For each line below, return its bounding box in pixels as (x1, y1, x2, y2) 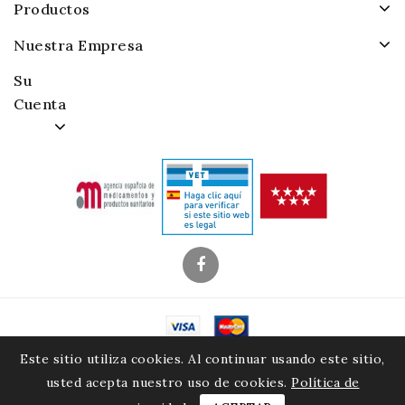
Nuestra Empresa (14, 35, 144, 54)
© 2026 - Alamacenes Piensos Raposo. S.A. (67, 349, 338, 366)
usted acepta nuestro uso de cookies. (45, 374, 287, 391)
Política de (291, 374, 360, 391)
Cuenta (14, 94, 66, 113)
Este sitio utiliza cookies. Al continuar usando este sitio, (20, 351, 385, 367)
